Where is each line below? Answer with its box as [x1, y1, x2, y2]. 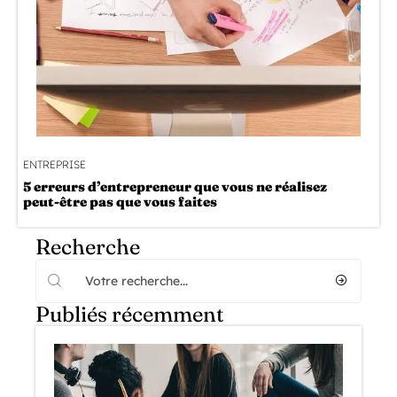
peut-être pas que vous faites [23, 192, 217, 210]
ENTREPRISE [23, 157, 86, 171]
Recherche [35, 233, 140, 260]
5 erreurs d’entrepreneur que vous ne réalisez [23, 177, 327, 195]
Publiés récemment [35, 300, 224, 327]
